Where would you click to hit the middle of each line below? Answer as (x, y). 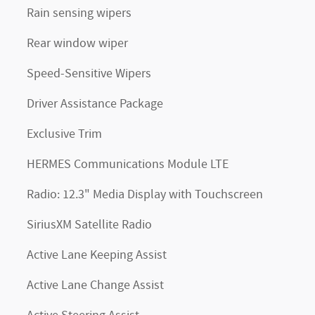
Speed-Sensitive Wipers (89, 74)
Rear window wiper (77, 44)
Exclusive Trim (64, 134)
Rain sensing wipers (79, 13)
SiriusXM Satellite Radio (89, 225)
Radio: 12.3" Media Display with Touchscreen (145, 195)
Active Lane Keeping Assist (97, 255)
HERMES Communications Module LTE (128, 165)
